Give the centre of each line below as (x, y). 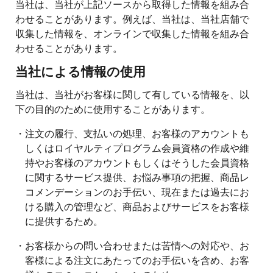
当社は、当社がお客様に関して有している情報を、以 (132, 94)
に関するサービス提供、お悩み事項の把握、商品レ (137, 177)
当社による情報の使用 (80, 73)
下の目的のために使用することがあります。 (113, 108)
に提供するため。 (64, 221)
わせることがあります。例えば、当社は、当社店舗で (132, 18)
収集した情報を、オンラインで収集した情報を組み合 (132, 33)
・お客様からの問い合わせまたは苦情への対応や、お (132, 245)
